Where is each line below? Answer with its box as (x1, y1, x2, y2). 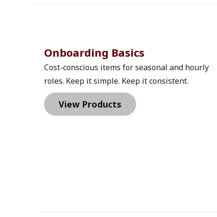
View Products (58, 98, 122, 110)
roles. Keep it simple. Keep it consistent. (44, 76, 188, 87)
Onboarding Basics (44, 45, 147, 60)
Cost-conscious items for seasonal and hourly (44, 62, 209, 73)
